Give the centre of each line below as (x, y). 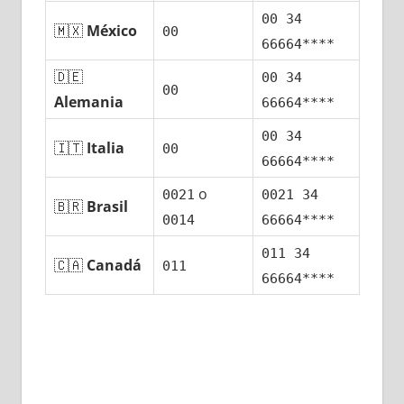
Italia (106, 148)
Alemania (89, 102)
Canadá (115, 266)
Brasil (108, 207)
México (112, 31)
